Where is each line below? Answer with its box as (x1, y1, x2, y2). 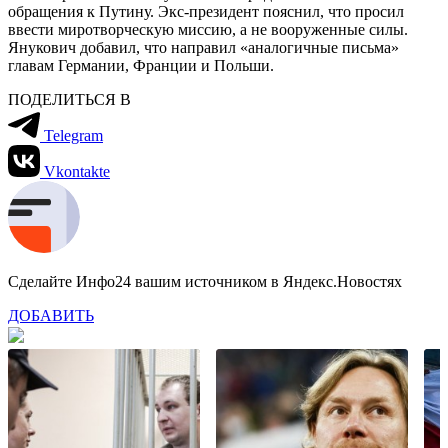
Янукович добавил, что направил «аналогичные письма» (8, 38, 399, 56)
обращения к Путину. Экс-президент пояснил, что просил (8, 2, 404, 20)
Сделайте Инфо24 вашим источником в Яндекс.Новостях (8, 272, 402, 290)
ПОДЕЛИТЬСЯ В (8, 90, 131, 108)
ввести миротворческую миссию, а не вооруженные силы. (8, 20, 408, 38)
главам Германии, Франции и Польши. (8, 56, 274, 74)
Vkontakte (44, 162, 110, 180)
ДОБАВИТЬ (8, 306, 94, 324)
